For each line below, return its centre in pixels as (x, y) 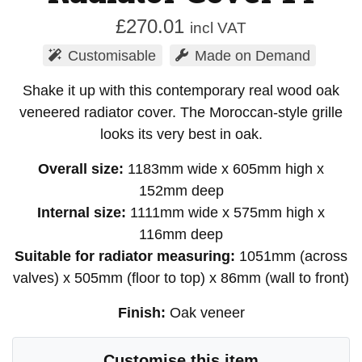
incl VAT (218, 27)
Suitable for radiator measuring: (127, 256)
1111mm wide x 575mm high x (227, 212)
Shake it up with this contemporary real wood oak (181, 90)
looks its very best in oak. (181, 134)
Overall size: (83, 168)
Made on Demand (252, 55)
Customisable (112, 55)
